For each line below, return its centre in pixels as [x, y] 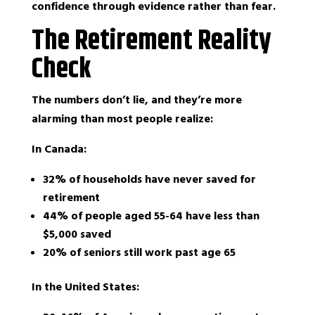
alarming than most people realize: [122, 119]
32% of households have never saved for [149, 179]
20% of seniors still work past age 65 [139, 252]
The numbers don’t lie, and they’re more [136, 100]
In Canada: [59, 149]
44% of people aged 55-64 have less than [151, 216]
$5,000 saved [77, 234]
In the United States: [85, 287]
